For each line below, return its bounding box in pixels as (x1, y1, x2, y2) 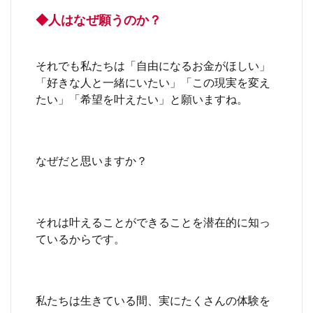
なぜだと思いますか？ (36, 153, 147, 167)
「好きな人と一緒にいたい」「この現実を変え (36, 75, 270, 89)
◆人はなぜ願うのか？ (36, 11, 161, 27)
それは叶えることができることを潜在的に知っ (36, 214, 270, 228)
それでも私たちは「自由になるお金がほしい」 (36, 58, 270, 72)
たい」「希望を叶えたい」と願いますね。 (36, 92, 248, 105)
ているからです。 (36, 231, 125, 245)
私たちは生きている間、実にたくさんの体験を (36, 293, 270, 307)
